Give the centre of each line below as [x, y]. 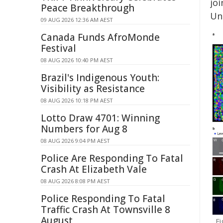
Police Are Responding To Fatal [112, 158]
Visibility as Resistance [93, 89]
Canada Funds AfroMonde [100, 37]
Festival [58, 48]
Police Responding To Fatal [103, 199]
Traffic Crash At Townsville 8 [106, 210]
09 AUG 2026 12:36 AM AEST [77, 20]
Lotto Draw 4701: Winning [100, 118]
